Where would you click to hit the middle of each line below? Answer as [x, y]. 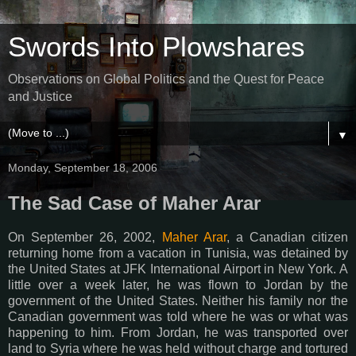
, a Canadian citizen [287, 237]
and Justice [40, 97]
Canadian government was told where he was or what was [178, 316]
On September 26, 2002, [85, 237]
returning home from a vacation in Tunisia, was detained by [178, 253]
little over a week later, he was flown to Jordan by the [178, 284]
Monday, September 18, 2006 [83, 168]
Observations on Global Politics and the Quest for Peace [166, 79]
